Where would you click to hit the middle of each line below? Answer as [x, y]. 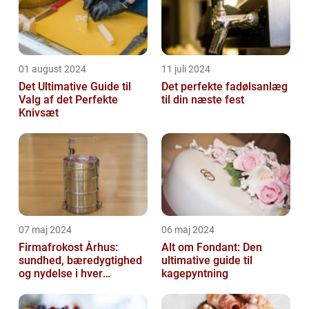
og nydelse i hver [61, 273]
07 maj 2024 [45, 229]
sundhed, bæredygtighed [80, 260]
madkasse [44, 286]
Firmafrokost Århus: [68, 247]
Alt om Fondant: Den [212, 247]
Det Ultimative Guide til [75, 86]
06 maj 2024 [188, 229]
